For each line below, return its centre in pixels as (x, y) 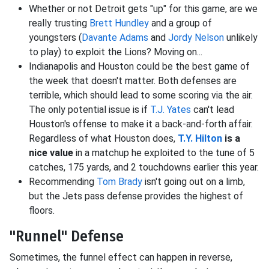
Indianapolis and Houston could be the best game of (139, 66)
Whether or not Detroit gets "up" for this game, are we (143, 9)
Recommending (63, 182)
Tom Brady (119, 182)
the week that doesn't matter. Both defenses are (133, 81)
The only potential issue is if (89, 110)
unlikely (241, 38)
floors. (42, 210)
